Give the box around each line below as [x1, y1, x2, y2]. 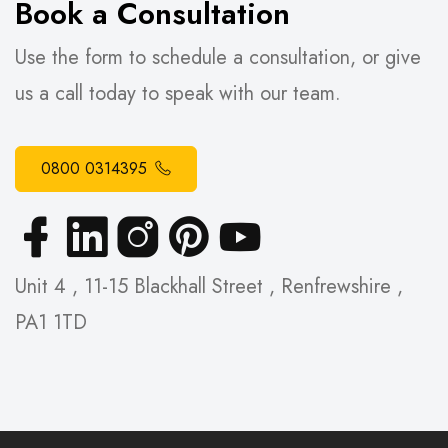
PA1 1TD [15, 308, 87, 338]
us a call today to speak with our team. [15, 79, 341, 109]
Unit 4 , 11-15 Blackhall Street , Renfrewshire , [15, 272, 403, 302]
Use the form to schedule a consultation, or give [15, 43, 421, 73]
